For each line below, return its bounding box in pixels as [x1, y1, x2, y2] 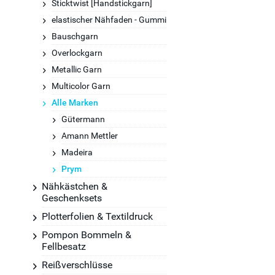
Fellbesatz [42, 241, 86, 252]
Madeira [61, 147, 93, 157]
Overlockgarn [52, 48, 103, 58]
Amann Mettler [61, 131, 118, 141]
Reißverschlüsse [42, 259, 112, 271]
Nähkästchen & [42, 180, 107, 192]
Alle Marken [52, 98, 98, 107]
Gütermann [61, 114, 105, 124]
